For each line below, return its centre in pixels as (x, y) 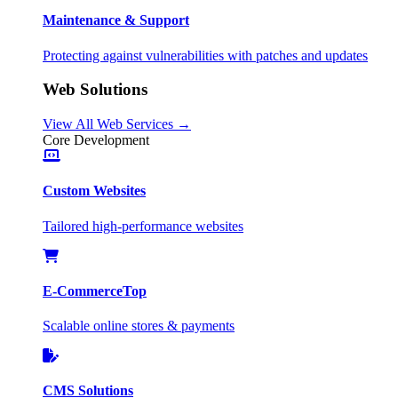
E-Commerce (83, 291)
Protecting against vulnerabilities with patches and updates (205, 55)
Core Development (96, 140)
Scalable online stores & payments (139, 326)
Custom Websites (94, 191)
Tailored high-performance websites (143, 226)
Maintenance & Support (116, 20)
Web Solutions (95, 90)
